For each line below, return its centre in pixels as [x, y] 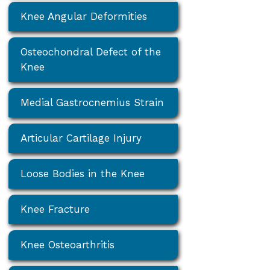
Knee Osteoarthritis [68, 245]
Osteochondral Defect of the [91, 52]
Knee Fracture [55, 209]
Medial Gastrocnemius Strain [93, 103]
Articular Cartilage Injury [81, 138]
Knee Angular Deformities [84, 17]
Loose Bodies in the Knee [83, 174]
